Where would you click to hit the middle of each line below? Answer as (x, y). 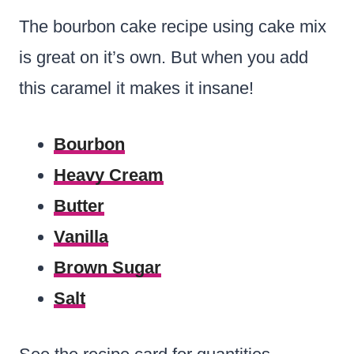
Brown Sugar (107, 267)
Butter (79, 205)
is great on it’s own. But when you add (164, 57)
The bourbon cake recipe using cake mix (173, 26)
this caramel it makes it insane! (136, 88)
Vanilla (81, 236)
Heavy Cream (109, 175)
